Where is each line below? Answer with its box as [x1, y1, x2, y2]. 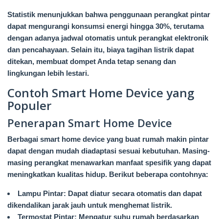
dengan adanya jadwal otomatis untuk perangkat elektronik [7, 33, 208, 42]
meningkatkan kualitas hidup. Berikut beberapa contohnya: [7, 170, 208, 178]
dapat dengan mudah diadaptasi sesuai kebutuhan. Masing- [7, 146, 210, 155]
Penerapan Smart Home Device [7, 115, 172, 130]
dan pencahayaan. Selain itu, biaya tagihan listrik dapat [7, 45, 194, 54]
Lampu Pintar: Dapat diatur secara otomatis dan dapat [18, 189, 202, 197]
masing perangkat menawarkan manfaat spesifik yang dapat [7, 158, 211, 167]
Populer [7, 97, 51, 113]
